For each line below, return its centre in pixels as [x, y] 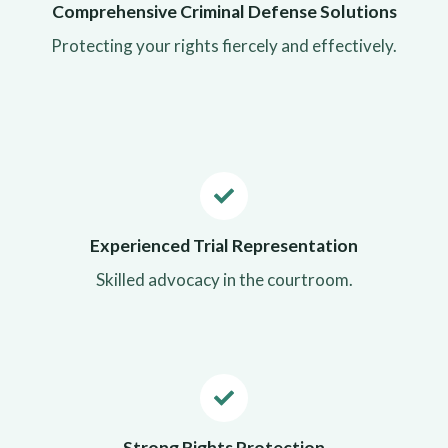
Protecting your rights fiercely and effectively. [224, 45]
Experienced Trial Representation [224, 245]
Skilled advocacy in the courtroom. [224, 279]
